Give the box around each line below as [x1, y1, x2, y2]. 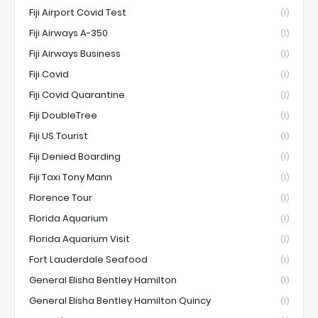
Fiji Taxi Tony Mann [29, 170, 112, 184]
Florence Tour [29, 190, 92, 204]
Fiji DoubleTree [29, 108, 97, 122]
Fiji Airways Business [29, 46, 121, 60]
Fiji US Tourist [29, 128, 88, 143]
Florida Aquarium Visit [29, 231, 130, 246]
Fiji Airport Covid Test [29, 5, 126, 19]
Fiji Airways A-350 [29, 26, 108, 40]
